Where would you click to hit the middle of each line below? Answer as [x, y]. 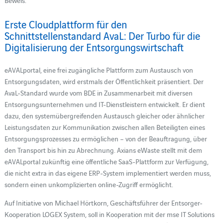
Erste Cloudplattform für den [65, 24]
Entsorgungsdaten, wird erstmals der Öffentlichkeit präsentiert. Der [104, 81]
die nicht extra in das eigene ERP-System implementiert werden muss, [108, 172]
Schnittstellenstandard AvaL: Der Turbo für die [102, 35]
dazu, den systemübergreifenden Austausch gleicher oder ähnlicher [104, 115]
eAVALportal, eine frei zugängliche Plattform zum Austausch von [99, 69]
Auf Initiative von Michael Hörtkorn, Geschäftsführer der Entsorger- [103, 203]
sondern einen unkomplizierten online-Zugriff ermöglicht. [89, 184]
